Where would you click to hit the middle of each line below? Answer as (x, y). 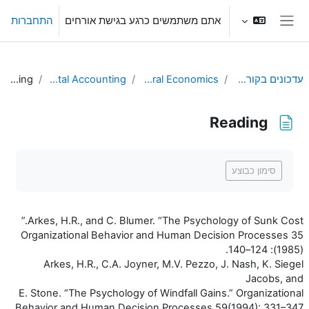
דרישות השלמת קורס (237, 156)
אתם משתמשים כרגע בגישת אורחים (143, 20)
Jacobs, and (275, 278)
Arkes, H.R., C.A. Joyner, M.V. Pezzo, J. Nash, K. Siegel (173, 264)
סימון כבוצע (254, 170)
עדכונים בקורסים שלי (242, 80)
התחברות (32, 20)
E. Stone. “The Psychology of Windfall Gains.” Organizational (161, 293)
